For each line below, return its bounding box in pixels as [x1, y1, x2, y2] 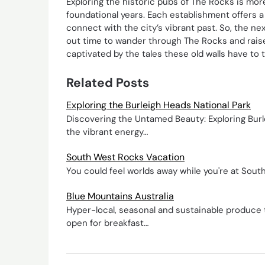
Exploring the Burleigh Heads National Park [66, 98, 251, 111]
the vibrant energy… [66, 125, 148, 138]
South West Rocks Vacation [66, 150, 185, 163]
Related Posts [66, 74, 149, 91]
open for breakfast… [66, 216, 148, 229]
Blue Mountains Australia [66, 189, 174, 202]
